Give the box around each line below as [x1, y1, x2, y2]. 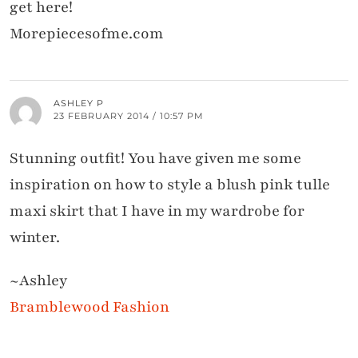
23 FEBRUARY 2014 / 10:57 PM [54, 109, 204, 121]
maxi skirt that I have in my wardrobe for [10, 200, 304, 221]
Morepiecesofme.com [10, 22, 164, 44]
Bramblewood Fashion [10, 296, 169, 317]
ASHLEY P [54, 97, 104, 109]
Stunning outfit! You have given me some [10, 147, 301, 169]
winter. [10, 226, 60, 248]
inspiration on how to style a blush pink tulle [10, 173, 330, 195]
